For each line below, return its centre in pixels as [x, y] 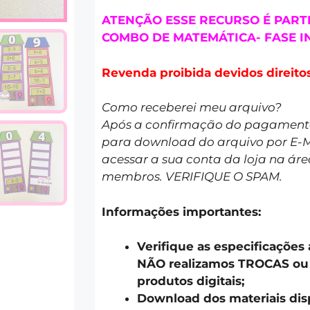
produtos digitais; [191, 281]
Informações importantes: [181, 211]
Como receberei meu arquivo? [192, 108]
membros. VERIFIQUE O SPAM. [192, 177]
